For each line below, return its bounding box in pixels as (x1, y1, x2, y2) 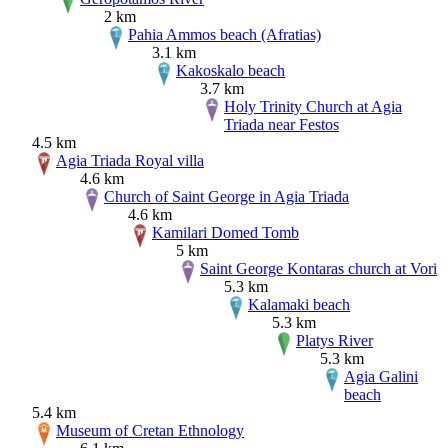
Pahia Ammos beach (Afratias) (128, 25, 321, 43)
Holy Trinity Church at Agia (224, 97, 402, 115)
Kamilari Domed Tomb (152, 223, 299, 241)
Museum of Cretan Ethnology (56, 421, 244, 439)
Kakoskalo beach (176, 61, 285, 79)
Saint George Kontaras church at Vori (200, 259, 437, 277)
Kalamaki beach (248, 295, 350, 313)
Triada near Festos (224, 115, 339, 133)
